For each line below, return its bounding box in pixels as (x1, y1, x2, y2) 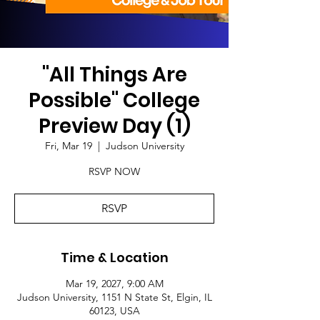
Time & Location (60, 248, 169, 266)
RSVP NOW (89, 164, 140, 178)
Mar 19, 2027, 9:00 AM (65, 276, 164, 290)
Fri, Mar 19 (44, 139, 92, 152)
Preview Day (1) (38, 111, 191, 140)
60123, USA (89, 304, 140, 317)
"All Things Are (41, 60, 187, 89)
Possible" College (29, 86, 200, 114)
